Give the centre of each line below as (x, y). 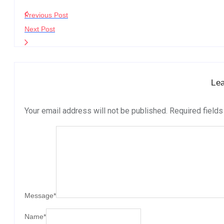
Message (39, 195)
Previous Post (46, 15)
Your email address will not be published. (96, 110)
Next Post (40, 29)
